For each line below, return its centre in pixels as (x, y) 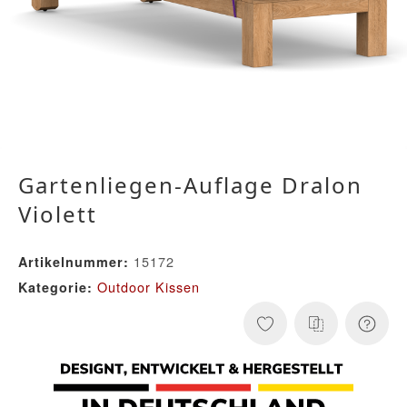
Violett (58, 214)
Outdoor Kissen (149, 287)
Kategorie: (58, 288)
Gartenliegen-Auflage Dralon (190, 185)
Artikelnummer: (74, 262)
